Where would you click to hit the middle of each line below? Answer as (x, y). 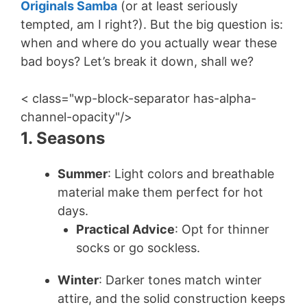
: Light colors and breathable (191, 174)
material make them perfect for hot (160, 193)
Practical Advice (125, 230)
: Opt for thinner (222, 230)
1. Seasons (63, 138)
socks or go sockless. (138, 248)
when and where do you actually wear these (149, 43)
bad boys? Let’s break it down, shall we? (137, 62)
